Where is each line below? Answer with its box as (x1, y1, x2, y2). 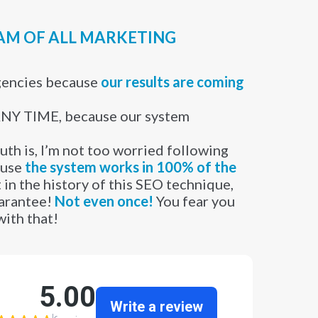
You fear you (153, 192, 236, 210)
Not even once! (55, 192, 154, 210)
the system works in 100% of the (25, 158, 237, 176)
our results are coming (101, 73, 245, 91)
